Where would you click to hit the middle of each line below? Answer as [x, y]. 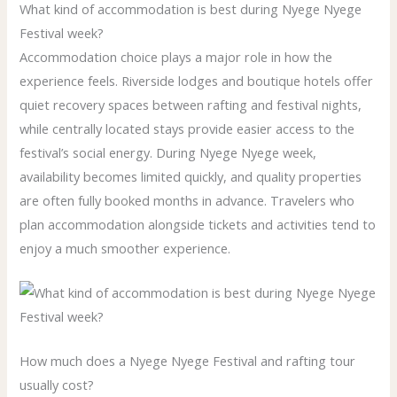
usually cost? [57, 385]
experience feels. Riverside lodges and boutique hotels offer [197, 80]
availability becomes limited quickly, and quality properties [191, 176]
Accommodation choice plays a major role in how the [176, 56]
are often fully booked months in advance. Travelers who [187, 200]
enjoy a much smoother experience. [125, 248]
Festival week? [62, 32]
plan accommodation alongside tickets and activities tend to [198, 224]
